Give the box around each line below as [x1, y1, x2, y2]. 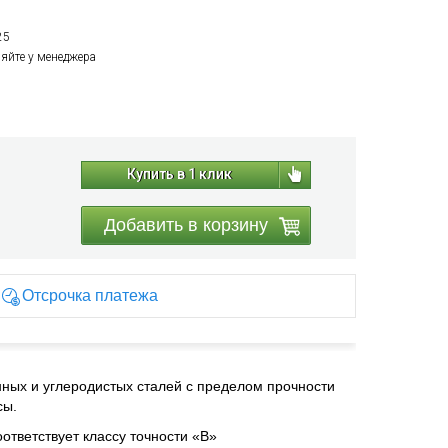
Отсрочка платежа [21, 287, 158, 304]
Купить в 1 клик [126, 166, 232, 182]
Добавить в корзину [103, 215, 268, 235]
